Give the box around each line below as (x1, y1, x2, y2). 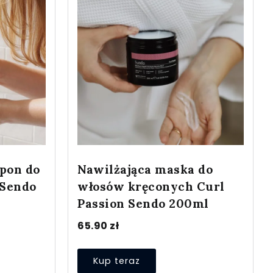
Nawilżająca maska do (77, 161, 213, 177)
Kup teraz (93, 254, 140, 267)
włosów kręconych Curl (77, 179, 225, 194)
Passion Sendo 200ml (77, 196, 209, 211)
